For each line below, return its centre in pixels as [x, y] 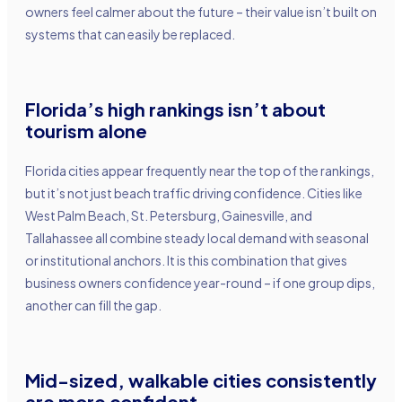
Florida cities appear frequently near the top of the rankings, [200, 170]
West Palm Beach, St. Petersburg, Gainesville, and [169, 215]
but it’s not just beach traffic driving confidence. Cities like [194, 192]
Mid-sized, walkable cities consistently [201, 380]
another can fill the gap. [94, 305]
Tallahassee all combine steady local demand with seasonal [197, 237]
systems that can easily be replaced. [130, 34]
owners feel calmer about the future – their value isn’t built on [201, 11]
